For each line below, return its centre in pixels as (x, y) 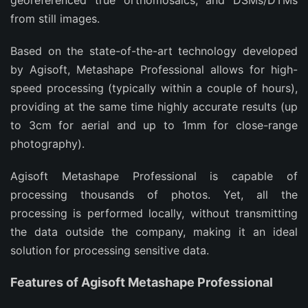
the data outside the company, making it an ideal (154, 232)
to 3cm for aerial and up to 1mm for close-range (154, 125)
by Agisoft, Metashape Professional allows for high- (154, 69)
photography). (47, 144)
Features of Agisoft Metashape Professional (142, 282)
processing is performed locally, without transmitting (154, 213)
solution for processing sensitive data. (110, 250)
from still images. (55, 19)
